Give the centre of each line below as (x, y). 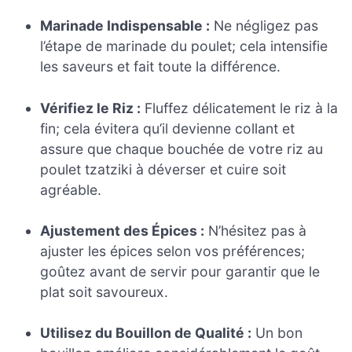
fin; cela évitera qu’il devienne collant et (168, 128)
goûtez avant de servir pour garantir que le (180, 272)
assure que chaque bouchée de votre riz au (182, 148)
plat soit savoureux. (104, 292)
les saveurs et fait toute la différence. (161, 67)
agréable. (71, 189)
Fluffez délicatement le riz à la (240, 108)
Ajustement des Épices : (123, 231)
